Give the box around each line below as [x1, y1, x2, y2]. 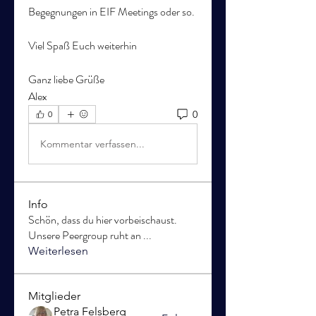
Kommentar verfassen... [40, 137, 145, 150]
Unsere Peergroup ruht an [28, 227, 143, 243]
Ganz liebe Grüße [28, 71, 104, 87]
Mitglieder [28, 289, 80, 303]
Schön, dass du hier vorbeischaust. [28, 212, 177, 228]
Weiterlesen [28, 244, 88, 257]
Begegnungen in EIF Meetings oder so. [28, 4, 195, 20]
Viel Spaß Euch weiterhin [28, 37, 137, 54]
